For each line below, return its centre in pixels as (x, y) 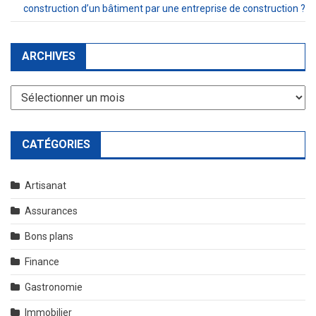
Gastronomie (54, 287)
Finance (42, 261)
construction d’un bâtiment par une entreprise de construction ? (164, 8)
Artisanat (45, 185)
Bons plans (49, 236)
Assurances (51, 211)
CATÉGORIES (56, 144)
